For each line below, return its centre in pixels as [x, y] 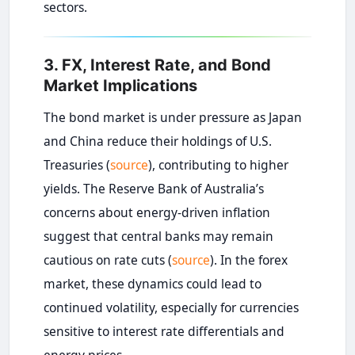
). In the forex [248, 260]
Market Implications [120, 86]
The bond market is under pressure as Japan [172, 118]
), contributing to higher [218, 165]
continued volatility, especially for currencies [171, 308]
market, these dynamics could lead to [152, 284]
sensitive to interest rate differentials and [164, 332]
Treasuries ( [76, 165]
